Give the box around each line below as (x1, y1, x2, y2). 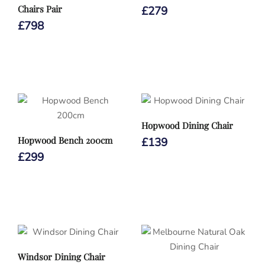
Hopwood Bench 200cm (18, 134, 112, 146)
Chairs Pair (18, 3, 62, 15)
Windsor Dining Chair (18, 251, 105, 263)
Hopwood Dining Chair (141, 119, 233, 131)
